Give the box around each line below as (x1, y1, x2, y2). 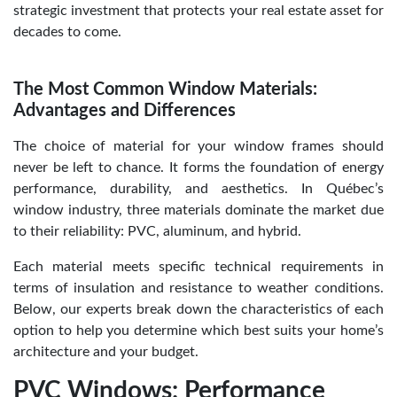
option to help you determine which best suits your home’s (13, 323, 384, 338)
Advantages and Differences (13, 101, 236, 120)
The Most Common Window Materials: (13, 80, 317, 98)
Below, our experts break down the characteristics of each (13, 301, 384, 316)
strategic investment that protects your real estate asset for (13, 3, 384, 18)
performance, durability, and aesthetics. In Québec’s (13, 181, 384, 196)
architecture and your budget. (13, 344, 198, 359)
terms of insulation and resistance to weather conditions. (13, 280, 384, 295)
